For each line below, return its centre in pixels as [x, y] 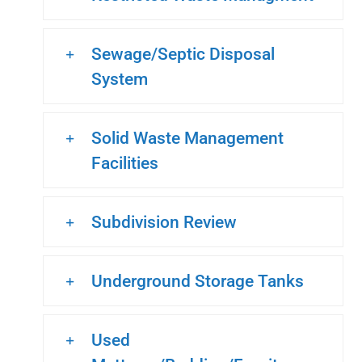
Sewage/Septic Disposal [183, 53]
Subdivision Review [164, 221]
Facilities [125, 162]
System [120, 78]
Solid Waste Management [187, 137]
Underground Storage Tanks [198, 280]
